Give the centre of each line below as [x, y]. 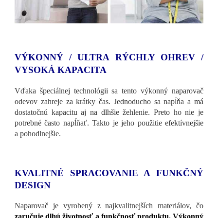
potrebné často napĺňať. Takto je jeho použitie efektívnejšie [109, 123]
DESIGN [34, 185]
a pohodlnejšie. [38, 133]
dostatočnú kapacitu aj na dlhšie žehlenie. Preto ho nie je [109, 112]
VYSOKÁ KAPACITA [61, 70]
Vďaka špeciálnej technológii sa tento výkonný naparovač [109, 91]
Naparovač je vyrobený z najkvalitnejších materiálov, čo [109, 205]
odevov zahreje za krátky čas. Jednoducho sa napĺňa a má [109, 101]
